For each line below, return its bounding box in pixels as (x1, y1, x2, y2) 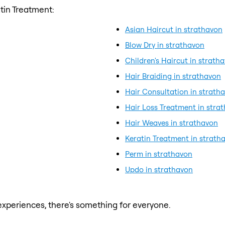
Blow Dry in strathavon (125, 40, 204, 50)
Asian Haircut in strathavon (125, 24, 222, 34)
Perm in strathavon (125, 149, 192, 159)
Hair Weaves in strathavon (125, 118, 218, 128)
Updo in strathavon (125, 164, 193, 174)
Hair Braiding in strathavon (125, 71, 221, 81)
